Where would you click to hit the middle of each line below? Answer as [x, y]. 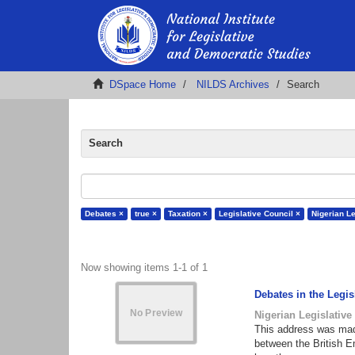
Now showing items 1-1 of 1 [144, 267]
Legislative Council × [260, 214]
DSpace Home [143, 84]
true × [146, 214]
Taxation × [188, 214]
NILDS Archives [233, 84]
